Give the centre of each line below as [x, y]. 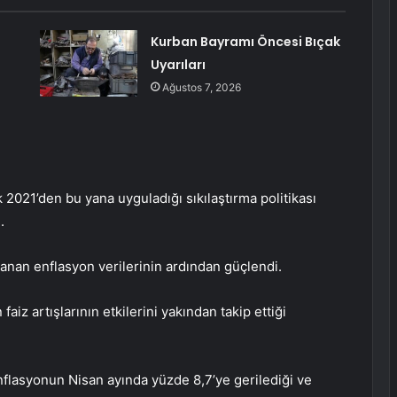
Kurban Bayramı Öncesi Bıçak [245, 42]
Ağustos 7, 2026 [201, 88]
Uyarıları [178, 65]
